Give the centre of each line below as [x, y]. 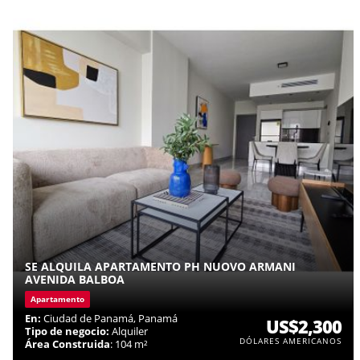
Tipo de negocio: [67, 331]
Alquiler [129, 331]
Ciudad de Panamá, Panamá [109, 318]
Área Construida [67, 344]
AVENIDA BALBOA [75, 279]
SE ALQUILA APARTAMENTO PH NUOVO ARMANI [160, 266]
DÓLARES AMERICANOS [290, 340]
